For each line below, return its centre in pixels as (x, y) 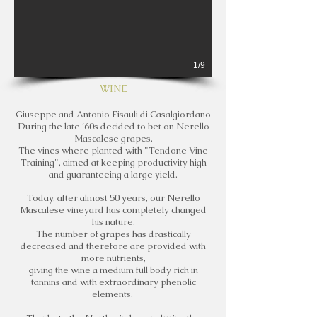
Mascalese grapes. (113, 138)
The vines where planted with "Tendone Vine (113, 150)
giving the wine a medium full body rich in (113, 270)
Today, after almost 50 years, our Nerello (113, 198)
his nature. (113, 222)
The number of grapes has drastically (113, 234)
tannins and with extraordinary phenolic (113, 282)
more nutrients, (113, 258)
